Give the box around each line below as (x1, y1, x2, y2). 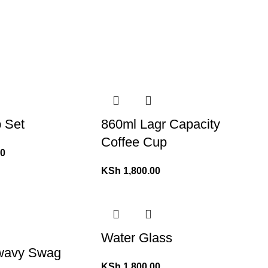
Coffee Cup (101, 135, 167, 150)
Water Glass (101, 230, 173, 245)
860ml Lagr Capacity (101, 117, 221, 132)
